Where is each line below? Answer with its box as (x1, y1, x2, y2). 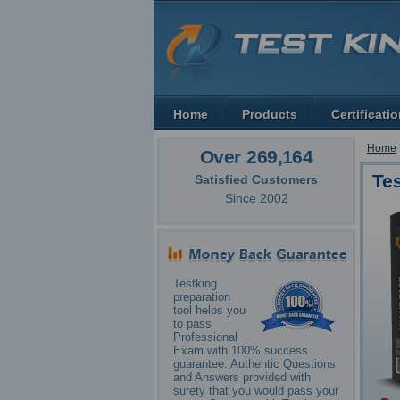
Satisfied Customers (195, 171, 318, 187)
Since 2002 (224, 191, 288, 206)
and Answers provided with (173, 371, 311, 385)
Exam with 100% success (173, 344, 308, 358)
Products (242, 107, 297, 121)
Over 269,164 (199, 146, 313, 167)
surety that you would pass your (173, 384, 338, 398)
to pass (173, 317, 212, 331)
